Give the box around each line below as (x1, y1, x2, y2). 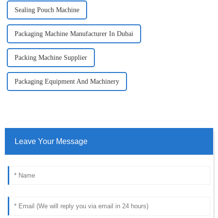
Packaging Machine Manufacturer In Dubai (14, 30, 133, 38)
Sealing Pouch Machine (14, 6, 79, 14)
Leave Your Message (14, 137, 88, 146)
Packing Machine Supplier (14, 54, 87, 62)
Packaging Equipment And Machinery (14, 78, 119, 86)
